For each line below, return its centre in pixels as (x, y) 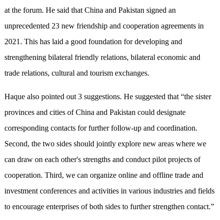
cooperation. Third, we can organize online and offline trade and (104, 175)
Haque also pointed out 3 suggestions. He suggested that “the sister (108, 97)
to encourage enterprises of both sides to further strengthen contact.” (109, 207)
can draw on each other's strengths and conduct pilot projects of (102, 160)
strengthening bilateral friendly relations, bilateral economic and (102, 57)
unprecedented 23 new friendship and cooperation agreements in (104, 26)
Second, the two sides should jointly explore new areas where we (105, 144)
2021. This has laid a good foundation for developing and (93, 42)
